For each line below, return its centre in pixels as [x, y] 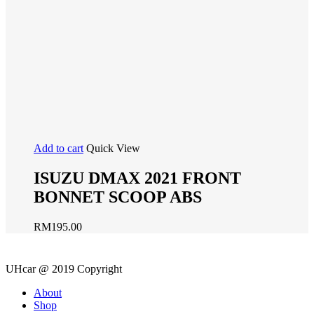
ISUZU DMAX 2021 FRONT [137, 178]
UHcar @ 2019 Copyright [64, 269]
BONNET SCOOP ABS [118, 197]
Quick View [113, 149]
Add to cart [59, 149]
